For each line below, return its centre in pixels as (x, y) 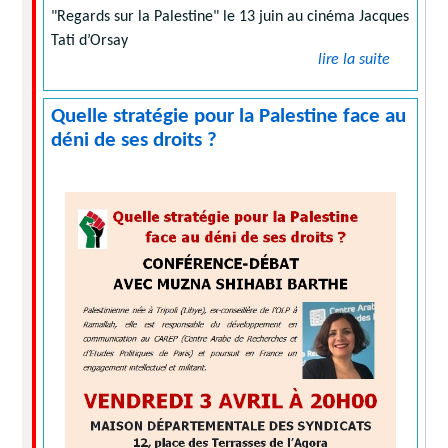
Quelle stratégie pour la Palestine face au (229, 117)
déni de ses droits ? (134, 141)
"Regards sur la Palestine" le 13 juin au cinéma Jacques (230, 17)
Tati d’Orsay (90, 41)
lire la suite (353, 60)
